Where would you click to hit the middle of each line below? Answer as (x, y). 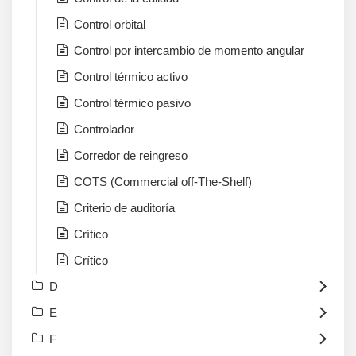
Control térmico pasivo (132, 103)
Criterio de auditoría (124, 208)
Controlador (104, 130)
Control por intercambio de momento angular (189, 51)
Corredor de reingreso (131, 156)
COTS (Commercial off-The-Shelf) (163, 182)
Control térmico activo (131, 77)
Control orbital (110, 25)
